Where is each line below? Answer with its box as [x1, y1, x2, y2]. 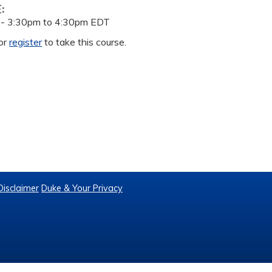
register [9, 36, 42, 48]
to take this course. [42, 36, 127, 48]
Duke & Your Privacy [41, 183, 123, 194]
